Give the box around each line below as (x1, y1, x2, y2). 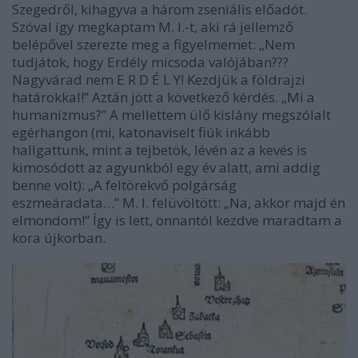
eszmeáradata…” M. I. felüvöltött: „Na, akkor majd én (12, 193, 345, 212)
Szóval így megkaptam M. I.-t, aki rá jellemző (12, 17, 293, 36)
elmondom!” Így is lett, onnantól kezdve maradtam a (12, 210, 342, 229)
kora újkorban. (12, 228, 105, 247)
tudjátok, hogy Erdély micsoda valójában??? (12, 52, 288, 71)
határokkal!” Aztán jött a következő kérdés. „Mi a (12, 87, 315, 106)
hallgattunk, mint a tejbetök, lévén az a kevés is (12, 140, 307, 159)
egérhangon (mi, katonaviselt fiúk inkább (12, 122, 270, 141)
